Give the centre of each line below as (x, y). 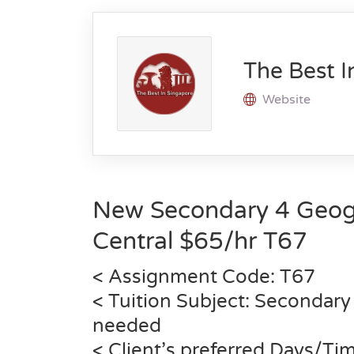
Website (286, 99)
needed (127, 326)
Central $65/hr (178, 241)
